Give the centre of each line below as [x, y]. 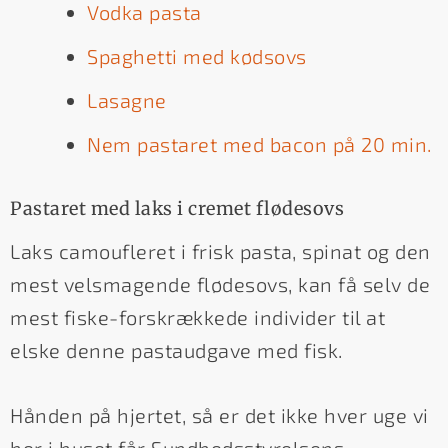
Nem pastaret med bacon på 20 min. [259, 143]
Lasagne [127, 99]
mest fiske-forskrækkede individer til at [197, 316]
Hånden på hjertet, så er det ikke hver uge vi [219, 414]
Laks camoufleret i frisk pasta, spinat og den [220, 250]
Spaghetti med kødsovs [197, 55]
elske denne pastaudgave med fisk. [176, 349]
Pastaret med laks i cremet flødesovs [177, 208]
